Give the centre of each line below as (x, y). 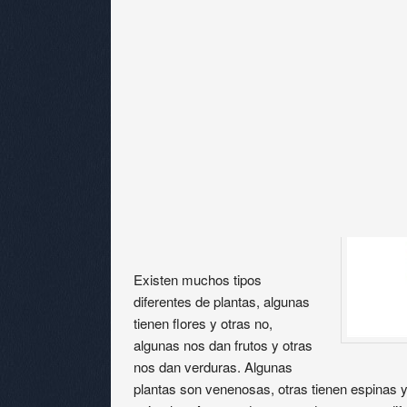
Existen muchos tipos (197, 279)
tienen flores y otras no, (203, 323)
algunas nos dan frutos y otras (223, 344)
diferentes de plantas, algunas (221, 301)
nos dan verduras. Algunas (213, 366)
